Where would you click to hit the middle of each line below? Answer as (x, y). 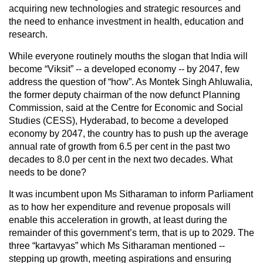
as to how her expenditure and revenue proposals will (120, 207)
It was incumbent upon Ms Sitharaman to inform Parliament (131, 194)
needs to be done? (48, 172)
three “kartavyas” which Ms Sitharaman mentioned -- (117, 245)
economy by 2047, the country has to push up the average (129, 133)
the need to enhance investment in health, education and (126, 21)
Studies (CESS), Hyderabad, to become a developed (119, 120)
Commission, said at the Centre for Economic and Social (126, 107)
